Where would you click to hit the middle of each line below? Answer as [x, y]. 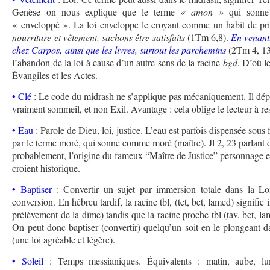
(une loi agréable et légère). [64, 240]
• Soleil [28, 261]
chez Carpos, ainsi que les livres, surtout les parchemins [119, 50]
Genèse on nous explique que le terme [96, 12]
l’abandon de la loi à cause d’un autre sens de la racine [118, 63]
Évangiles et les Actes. [55, 75]
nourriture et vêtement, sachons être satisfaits [99, 37]
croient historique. [46, 168]
